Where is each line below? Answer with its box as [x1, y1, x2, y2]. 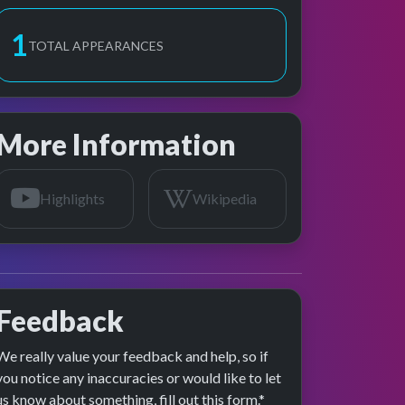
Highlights [40, 190, 105, 207]
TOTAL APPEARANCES [28, 37, 164, 53]
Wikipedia [193, 190, 257, 207]
